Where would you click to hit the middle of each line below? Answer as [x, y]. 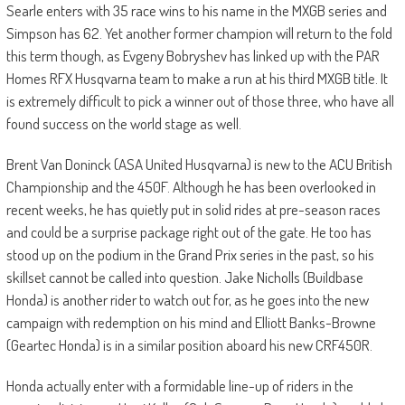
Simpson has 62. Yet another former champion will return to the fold [199, 33]
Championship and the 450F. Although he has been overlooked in [191, 187]
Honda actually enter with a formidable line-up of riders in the [179, 386]
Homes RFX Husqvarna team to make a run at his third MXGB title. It [197, 79]
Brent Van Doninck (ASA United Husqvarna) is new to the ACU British [199, 165]
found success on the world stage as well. [125, 124]
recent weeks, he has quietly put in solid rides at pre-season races [193, 210]
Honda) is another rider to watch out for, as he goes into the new [187, 300]
